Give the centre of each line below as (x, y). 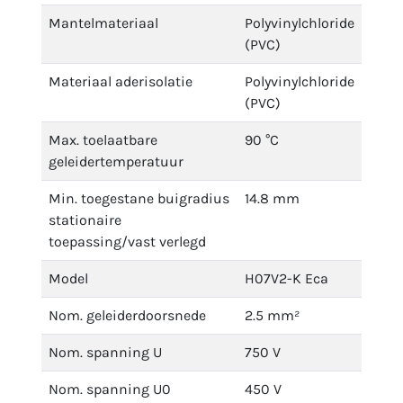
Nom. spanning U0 (110, 389)
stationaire (85, 220)
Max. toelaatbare (103, 140)
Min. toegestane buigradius (139, 198)
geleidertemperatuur (116, 161)
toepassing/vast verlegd (127, 242)
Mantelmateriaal (103, 23)
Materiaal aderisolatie (121, 81)
